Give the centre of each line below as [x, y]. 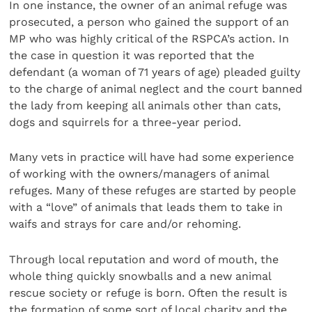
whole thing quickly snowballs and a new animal [140, 276]
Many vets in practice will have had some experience [152, 157]
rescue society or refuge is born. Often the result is [148, 292]
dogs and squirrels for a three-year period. [125, 122]
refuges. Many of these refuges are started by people [153, 191]
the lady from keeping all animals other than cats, [145, 105]
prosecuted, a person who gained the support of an [149, 22]
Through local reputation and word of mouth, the [144, 259]
